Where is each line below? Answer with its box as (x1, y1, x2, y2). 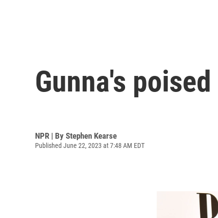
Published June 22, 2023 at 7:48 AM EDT (35, 141, 145, 149)
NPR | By (35, 130, 66, 141)
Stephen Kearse (66, 130, 117, 141)
